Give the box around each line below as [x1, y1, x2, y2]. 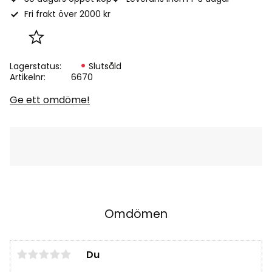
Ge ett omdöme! [10, 93, 90, 107]
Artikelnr [10, 71, 44, 84]
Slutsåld [89, 60, 121, 73]
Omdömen [104, 206, 168, 223]
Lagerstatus [10, 60, 59, 73]
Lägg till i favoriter [35, 36, 120, 50]
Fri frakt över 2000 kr [24, 8, 110, 21]
